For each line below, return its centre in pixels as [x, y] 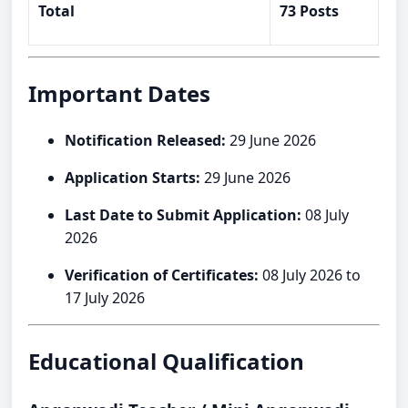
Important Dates [120, 94]
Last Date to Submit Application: [184, 215]
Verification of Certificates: [162, 275]
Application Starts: [133, 178]
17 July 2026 [105, 298]
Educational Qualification [167, 361]
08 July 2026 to [310, 275]
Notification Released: [146, 141]
